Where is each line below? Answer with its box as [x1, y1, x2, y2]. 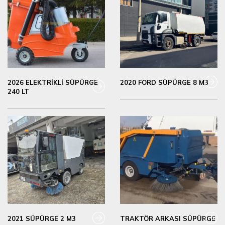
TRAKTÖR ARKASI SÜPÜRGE [120, 214, 215, 223]
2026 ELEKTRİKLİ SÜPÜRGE [8, 78, 98, 87]
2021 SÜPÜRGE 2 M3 [8, 214, 76, 223]
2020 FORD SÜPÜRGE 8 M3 [120, 78, 208, 87]
